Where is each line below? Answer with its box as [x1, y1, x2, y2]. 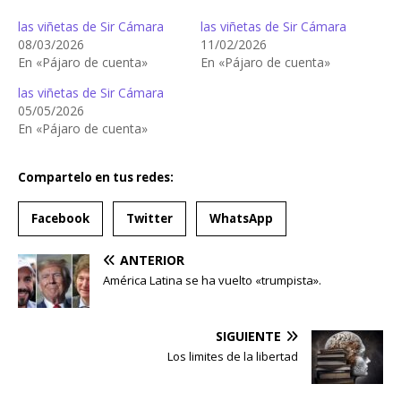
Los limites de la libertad [167, 347, 298, 364]
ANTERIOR [120, 251, 184, 269]
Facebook [31, 209, 90, 226]
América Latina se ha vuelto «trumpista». [103, 271, 321, 288]
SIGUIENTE [216, 327, 281, 345]
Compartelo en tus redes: [18, 168, 174, 185]
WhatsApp [209, 209, 273, 226]
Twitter [126, 209, 173, 226]
